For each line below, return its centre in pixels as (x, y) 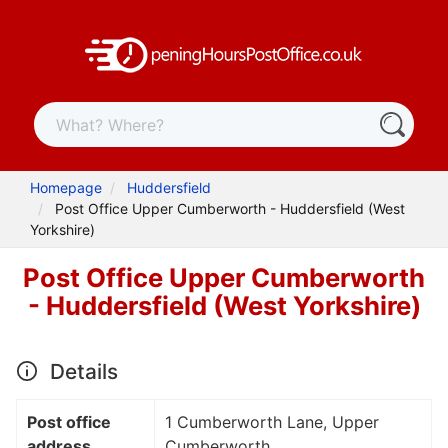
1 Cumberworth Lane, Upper (272, 421)
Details (81, 371)
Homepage (66, 188)
